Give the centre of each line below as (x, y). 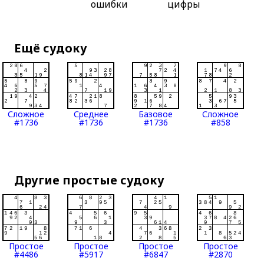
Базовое (156, 114)
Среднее (91, 114)
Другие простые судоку (90, 180)
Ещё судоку (51, 48)
